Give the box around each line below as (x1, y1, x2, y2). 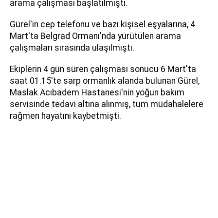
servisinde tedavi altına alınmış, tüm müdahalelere (10, 99, 203, 109)
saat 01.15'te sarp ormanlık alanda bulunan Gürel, (10, 75, 200, 86)
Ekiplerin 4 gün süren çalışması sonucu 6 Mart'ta (10, 64, 196, 74)
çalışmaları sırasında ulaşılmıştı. (10, 42, 134, 53)
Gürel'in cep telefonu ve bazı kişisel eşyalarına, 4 (10, 19, 195, 29)
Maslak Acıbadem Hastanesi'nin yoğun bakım (10, 87, 184, 97)
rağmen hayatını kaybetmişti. (10, 110, 121, 121)
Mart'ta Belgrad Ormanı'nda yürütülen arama (10, 31, 181, 41)
